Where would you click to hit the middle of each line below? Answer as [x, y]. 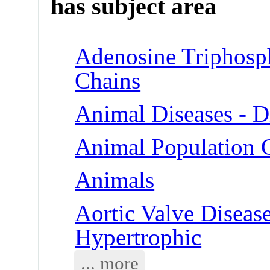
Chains [108, 80]
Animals [115, 180]
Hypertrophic [138, 237]
